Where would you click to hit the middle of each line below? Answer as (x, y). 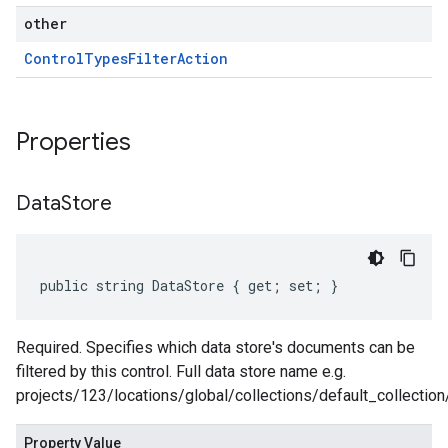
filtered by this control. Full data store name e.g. (181, 371)
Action (202, 58)
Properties (76, 142)
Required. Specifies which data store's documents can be (215, 347)
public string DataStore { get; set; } (189, 285)
